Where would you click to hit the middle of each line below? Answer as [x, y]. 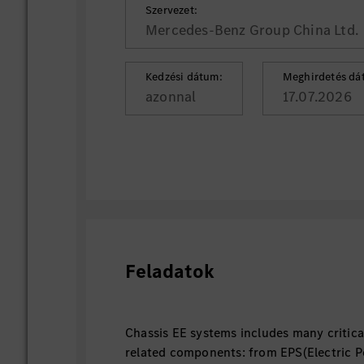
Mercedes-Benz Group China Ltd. [252, 30]
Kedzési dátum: [184, 77]
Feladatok [170, 271]
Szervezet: [172, 10]
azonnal [171, 97]
